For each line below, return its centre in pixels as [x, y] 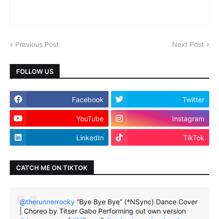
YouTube [90, 118]
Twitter [193, 99]
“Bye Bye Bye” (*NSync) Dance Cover [136, 202]
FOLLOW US [35, 71]
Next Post [188, 44]
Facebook [88, 99]
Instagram [188, 118]
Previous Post [37, 44]
